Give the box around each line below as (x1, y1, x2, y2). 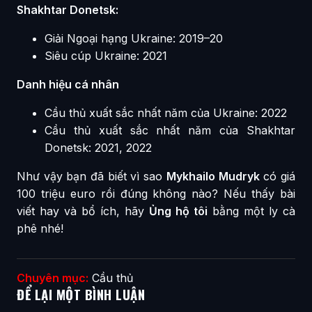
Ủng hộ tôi (149, 204, 208, 219)
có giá (259, 169, 296, 184)
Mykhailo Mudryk (166, 169, 260, 184)
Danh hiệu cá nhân (17, 77, 119, 92)
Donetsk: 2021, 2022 (45, 141, 152, 155)
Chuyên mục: (17, 271, 88, 286)
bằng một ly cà (208, 204, 295, 219)
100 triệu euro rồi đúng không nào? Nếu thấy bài (17, 187, 295, 201)
